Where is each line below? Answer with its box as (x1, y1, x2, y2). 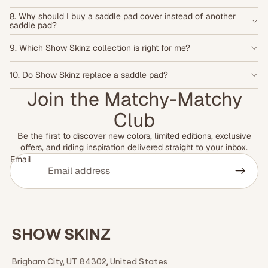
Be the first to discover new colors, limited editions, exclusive (17, 130, 251, 142)
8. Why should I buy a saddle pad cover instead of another (10, 11, 236, 22)
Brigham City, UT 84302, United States (12, 255, 167, 267)
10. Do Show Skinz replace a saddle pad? (10, 69, 168, 80)
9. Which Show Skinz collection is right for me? (10, 42, 190, 53)
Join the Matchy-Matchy (26, 87, 242, 112)
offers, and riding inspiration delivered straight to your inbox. (20, 142, 248, 153)
